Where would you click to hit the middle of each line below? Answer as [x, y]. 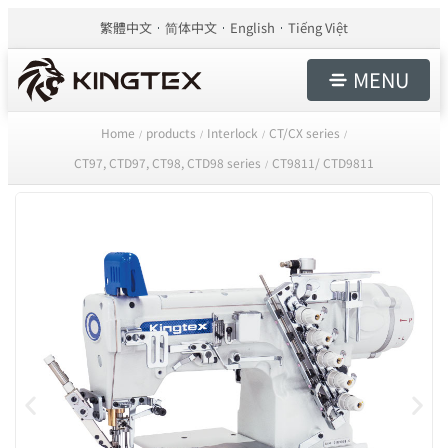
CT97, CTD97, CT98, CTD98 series [167, 162]
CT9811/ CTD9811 [322, 162]
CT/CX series [304, 132]
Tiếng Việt [318, 27]
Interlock [232, 132]
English [252, 27]
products [170, 132]
